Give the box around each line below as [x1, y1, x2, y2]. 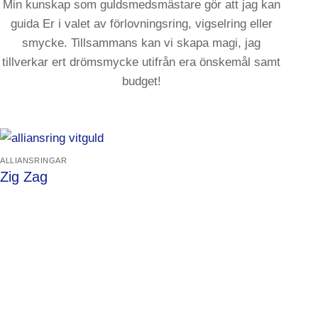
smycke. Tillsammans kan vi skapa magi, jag [22, 36, 261, 50]
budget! [121, 75, 161, 89]
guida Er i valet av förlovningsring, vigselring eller [10, 17, 273, 31]
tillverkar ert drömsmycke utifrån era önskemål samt [2, 55, 281, 70]
